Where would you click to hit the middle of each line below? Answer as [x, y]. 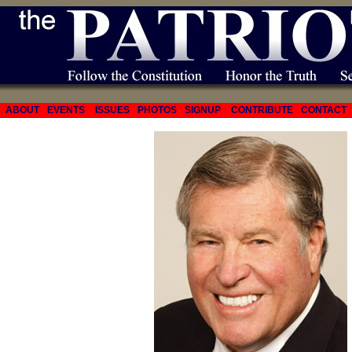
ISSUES [112, 110]
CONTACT [324, 110]
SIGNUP [203, 110]
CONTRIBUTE [262, 110]
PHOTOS [157, 110]
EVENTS [66, 110]
